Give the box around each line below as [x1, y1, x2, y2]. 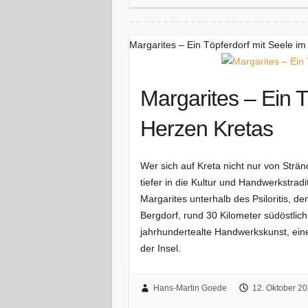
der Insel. [140, 242, 181, 254]
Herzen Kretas [140, 116, 274, 142]
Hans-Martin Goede [153, 283, 227, 294]
